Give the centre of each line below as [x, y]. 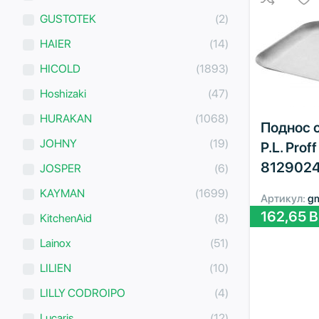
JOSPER [61, 168]
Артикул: [284, 198]
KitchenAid [66, 218]
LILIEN [56, 268]
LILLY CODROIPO [83, 293]
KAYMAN [62, 193]
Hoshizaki [63, 93]
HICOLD [60, 68]
